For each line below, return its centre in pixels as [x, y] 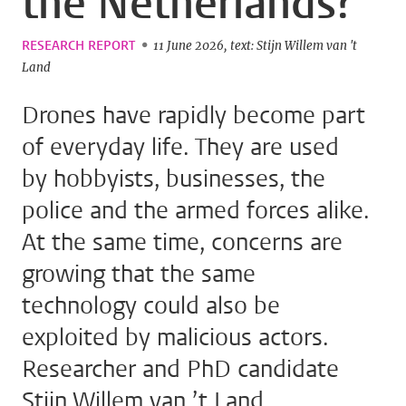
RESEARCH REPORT [78, 46]
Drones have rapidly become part [193, 116]
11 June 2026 [188, 46]
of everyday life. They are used [180, 148]
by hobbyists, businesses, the [174, 179]
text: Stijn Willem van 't [294, 46]
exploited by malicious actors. [175, 338]
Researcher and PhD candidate [180, 370]
